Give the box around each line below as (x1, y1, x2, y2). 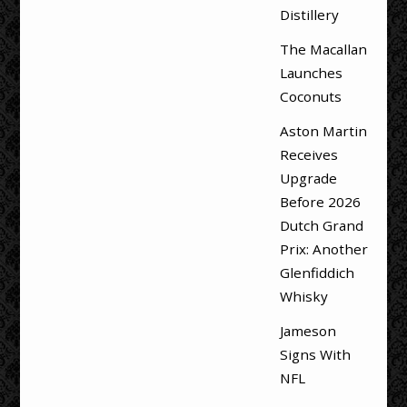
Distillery (279, 5, 339, 24)
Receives (279, 145, 338, 164)
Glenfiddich (279, 263, 354, 283)
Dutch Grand (279, 216, 363, 235)
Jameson (279, 322, 336, 341)
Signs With (279, 345, 351, 364)
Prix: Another (279, 240, 368, 259)
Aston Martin (279, 122, 367, 141)
